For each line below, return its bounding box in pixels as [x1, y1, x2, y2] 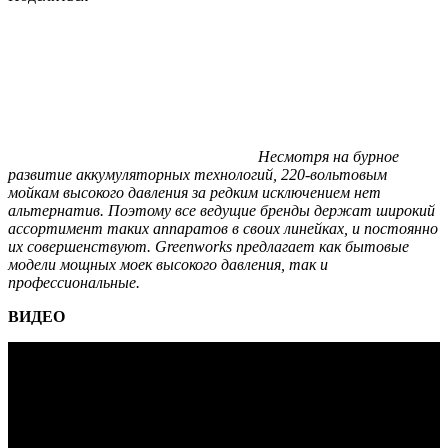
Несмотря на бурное [258, 147, 399, 165]
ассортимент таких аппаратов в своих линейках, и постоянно [8, 219, 438, 237]
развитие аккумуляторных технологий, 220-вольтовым [8, 165, 387, 183]
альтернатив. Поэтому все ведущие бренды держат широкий [8, 201, 435, 219]
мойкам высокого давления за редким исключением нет [8, 183, 381, 201]
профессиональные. [8, 273, 140, 291]
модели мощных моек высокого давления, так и [8, 255, 328, 273]
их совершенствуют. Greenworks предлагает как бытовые [8, 237, 409, 255]
